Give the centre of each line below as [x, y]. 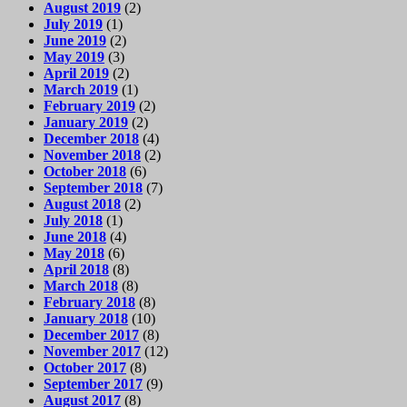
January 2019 [86, 122]
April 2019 [76, 73]
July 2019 [73, 24]
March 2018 [81, 285]
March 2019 [81, 89]
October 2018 [85, 171]
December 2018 [91, 138]
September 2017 [93, 383]
